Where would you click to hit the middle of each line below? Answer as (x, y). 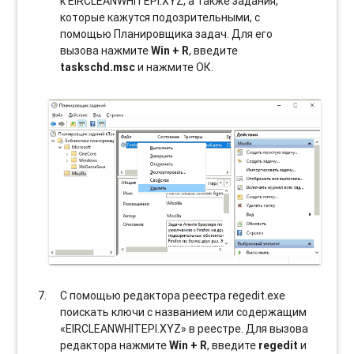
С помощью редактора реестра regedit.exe (173, 295)
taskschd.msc (98, 67)
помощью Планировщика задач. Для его (167, 34)
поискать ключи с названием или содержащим (184, 312)
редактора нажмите (115, 345)
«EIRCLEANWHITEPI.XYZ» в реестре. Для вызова (185, 328)
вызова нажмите (106, 50)
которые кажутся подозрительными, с (160, 17)
